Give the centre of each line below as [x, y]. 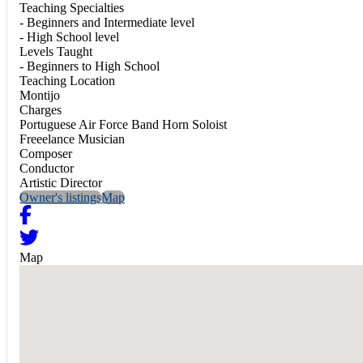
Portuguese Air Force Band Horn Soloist [123, 124]
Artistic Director [61, 182]
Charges [41, 109]
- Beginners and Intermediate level [107, 22]
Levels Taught [56, 51]
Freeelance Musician [72, 139]
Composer [46, 153]
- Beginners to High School [90, 66]
